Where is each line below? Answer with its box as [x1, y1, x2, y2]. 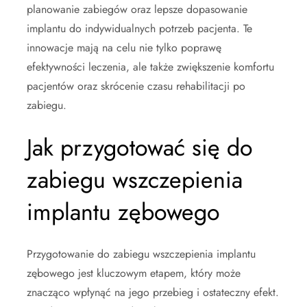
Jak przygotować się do [27, 131, 253, 165]
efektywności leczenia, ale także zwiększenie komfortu [27, 59, 274, 75]
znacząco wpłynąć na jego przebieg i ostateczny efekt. [27, 284, 279, 301]
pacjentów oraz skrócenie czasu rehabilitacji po [27, 78, 245, 95]
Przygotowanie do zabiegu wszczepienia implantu [27, 246, 256, 262]
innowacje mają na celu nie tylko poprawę [27, 40, 221, 56]
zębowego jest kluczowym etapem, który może [27, 265, 241, 282]
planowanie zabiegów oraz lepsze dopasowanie [27, 1, 247, 18]
